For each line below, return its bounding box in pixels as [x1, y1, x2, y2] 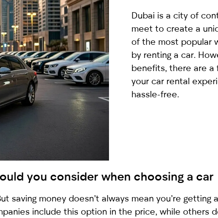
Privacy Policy [114, 133, 164, 142]
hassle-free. [131, 89, 180, 99]
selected [4, 12, 36, 21]
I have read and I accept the [12, 133, 114, 142]
